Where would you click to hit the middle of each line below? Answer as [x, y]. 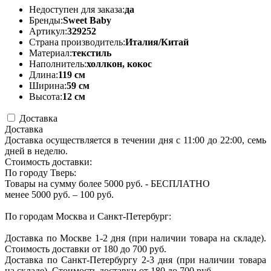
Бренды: [46, 20]
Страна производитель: [77, 42]
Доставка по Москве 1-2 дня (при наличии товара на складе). [135, 238]
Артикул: [48, 31]
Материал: [51, 53]
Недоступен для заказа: [77, 9]
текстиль [92, 53]
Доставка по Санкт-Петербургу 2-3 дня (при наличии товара [135, 260]
